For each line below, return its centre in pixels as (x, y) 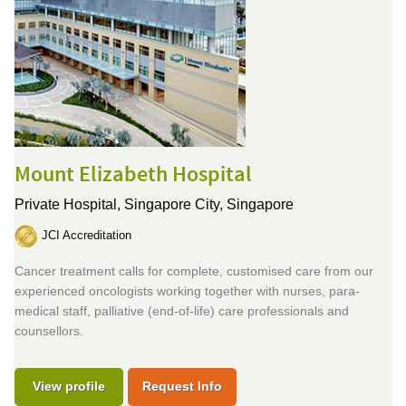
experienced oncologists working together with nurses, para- (187, 291)
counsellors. (49, 331)
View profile (69, 386)
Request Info (182, 386)
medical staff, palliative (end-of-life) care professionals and (182, 311)
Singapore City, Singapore (209, 204)
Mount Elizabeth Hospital (133, 175)
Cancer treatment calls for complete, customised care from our (194, 271)
